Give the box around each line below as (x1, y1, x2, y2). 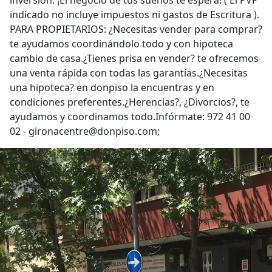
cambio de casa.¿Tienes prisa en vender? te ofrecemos (10, 52, 259, 65)
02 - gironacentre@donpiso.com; (10, 124, 160, 138)
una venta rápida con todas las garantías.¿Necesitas (10, 66, 248, 80)
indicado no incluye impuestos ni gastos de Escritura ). (10, 8, 259, 21)
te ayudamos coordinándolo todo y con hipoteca (10, 37, 233, 50)
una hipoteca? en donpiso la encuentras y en (10, 81, 214, 94)
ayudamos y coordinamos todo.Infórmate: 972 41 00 (10, 110, 250, 123)
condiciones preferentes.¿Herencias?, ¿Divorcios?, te (10, 95, 250, 109)
